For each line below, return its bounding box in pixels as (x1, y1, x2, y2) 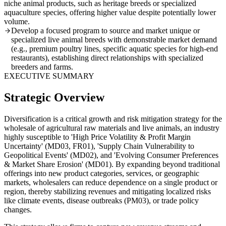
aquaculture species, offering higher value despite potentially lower (4, 8, 216, 17)
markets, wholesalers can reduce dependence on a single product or (4, 178, 217, 187)
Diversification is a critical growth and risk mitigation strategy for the (4, 114, 222, 123)
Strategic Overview (4, 91, 104, 104)
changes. (4, 205, 32, 214)
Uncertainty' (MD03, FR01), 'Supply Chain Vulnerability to (4, 141, 194, 150)
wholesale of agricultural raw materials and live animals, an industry (4, 123, 219, 132)
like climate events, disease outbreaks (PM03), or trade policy (4, 196, 199, 205)
